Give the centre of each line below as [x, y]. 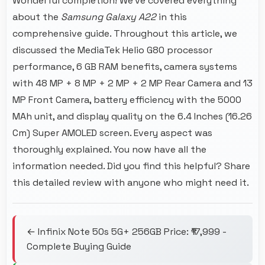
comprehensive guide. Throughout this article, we [125, 33]
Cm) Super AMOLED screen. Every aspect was [112, 132]
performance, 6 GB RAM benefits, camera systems [125, 66]
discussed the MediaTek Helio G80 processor [112, 50]
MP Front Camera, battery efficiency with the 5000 [127, 99]
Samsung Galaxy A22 [109, 17]
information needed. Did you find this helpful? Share [131, 166]
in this [172, 17]
